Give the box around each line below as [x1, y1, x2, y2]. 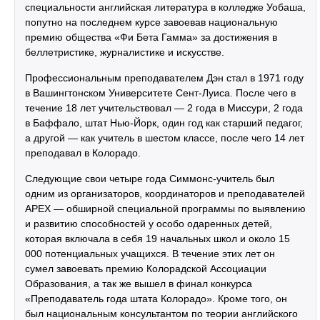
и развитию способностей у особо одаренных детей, [25, 218, 272, 229]
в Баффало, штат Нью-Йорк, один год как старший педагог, [25, 117, 303, 129]
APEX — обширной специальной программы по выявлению [25, 203, 306, 214]
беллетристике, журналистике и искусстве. [25, 46, 224, 58]
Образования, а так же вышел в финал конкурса [25, 278, 252, 289]
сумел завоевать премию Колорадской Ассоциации [25, 263, 266, 274]
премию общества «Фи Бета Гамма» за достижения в [25, 31, 277, 43]
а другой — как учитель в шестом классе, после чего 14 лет [25, 132, 304, 144]
